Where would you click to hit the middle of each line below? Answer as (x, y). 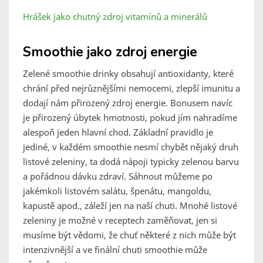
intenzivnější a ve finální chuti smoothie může (115, 250)
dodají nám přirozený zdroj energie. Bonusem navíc (128, 103)
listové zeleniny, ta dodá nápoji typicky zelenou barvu (131, 162)
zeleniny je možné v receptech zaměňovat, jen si (120, 220)
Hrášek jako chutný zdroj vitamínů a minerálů (115, 17)
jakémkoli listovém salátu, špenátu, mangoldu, (117, 191)
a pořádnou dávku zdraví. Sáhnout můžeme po (118, 176)
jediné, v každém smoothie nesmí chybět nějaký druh (131, 147)
